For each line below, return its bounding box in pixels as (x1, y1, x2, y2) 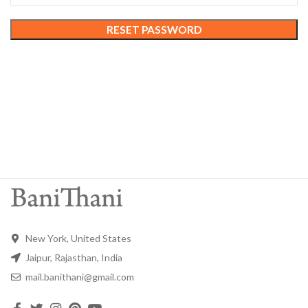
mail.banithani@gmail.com (23, 271, 134, 283)
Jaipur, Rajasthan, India (23, 252, 122, 263)
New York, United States (23, 232, 131, 244)
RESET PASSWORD (107, 23, 201, 36)
